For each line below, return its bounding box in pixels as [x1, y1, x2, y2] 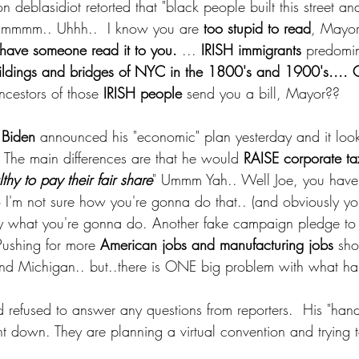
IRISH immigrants [201, 40, 301, 59]
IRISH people [103, 83, 182, 103]
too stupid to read [204, 18, 311, 38]
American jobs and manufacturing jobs [100, 235, 333, 254]
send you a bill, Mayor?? [182, 83, 340, 103]
